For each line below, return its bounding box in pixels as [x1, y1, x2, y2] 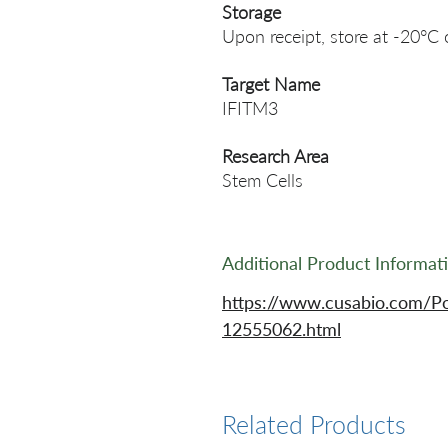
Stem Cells [222, 169, 303, 191]
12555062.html [222, 318, 341, 340]
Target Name [222, 73, 320, 95]
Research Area [222, 145, 329, 167]
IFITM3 [222, 97, 278, 119]
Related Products [222, 409, 406, 439]
